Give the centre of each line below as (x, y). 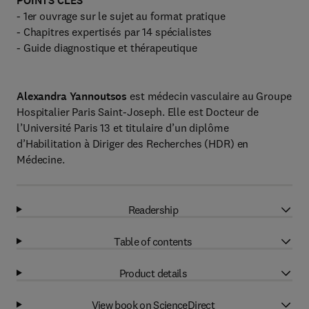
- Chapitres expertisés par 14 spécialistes (114, 32)
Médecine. (41, 159)
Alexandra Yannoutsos (72, 96)
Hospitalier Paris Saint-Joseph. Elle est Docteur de (138, 112)
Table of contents (153, 241)
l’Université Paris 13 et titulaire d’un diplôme (123, 128)
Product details (153, 273)
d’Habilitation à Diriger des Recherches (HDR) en (133, 143)
